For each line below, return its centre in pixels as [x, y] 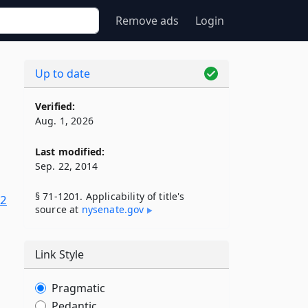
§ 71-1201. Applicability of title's [110, 196]
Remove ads [147, 21]
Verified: [55, 106]
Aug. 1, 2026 [64, 121]
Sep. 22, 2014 [67, 166]
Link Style [59, 254]
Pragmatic [78, 288]
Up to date [63, 74]
